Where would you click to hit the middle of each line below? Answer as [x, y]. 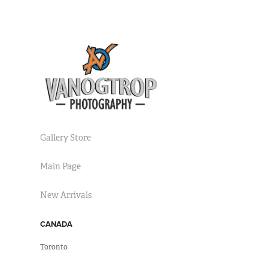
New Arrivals [66, 195]
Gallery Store [66, 138]
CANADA [57, 224]
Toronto [54, 247]
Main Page [61, 167]
